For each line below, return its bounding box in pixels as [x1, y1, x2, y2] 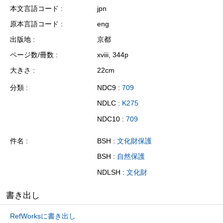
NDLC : [97, 99, 122, 108]
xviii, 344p [97, 50, 128, 59]
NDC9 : [97, 83, 122, 92]
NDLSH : [97, 168, 126, 177]
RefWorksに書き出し [10, 212, 76, 220]
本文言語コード [10, 4, 59, 12]
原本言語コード [10, 19, 59, 28]
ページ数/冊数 [10, 50, 54, 59]
